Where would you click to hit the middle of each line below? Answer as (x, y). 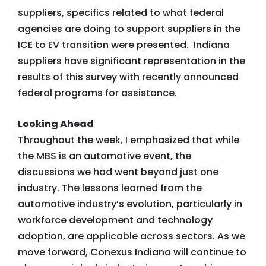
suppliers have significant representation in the (132, 61)
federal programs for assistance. (97, 93)
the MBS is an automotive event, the (104, 156)
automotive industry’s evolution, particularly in (130, 204)
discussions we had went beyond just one (118, 172)
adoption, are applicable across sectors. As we (132, 236)
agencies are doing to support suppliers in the (129, 29)
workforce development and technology (115, 220)
